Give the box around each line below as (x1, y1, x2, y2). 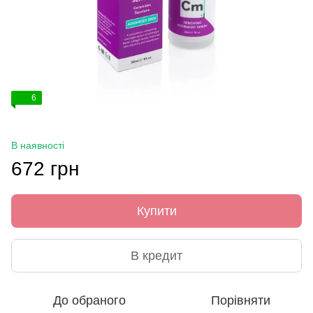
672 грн (11, 158, 79, 180)
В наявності (11, 140, 64, 152)
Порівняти (210, 293, 270, 308)
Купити (136, 204, 177, 219)
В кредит (131, 248, 182, 263)
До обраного (53, 293, 126, 308)
